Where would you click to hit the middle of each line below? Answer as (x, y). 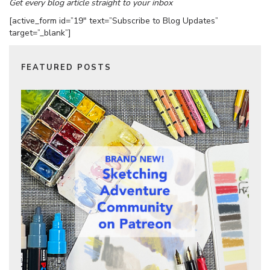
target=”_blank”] (40, 33)
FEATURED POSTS (66, 68)
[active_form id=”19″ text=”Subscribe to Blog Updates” (114, 21)
